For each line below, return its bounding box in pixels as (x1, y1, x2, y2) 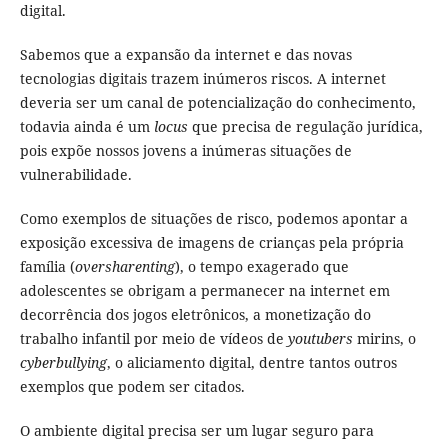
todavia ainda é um (19, 117, 154, 137)
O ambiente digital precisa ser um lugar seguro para (19, 421, 374, 441)
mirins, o (352, 329, 416, 349)
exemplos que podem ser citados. (19, 377, 245, 397)
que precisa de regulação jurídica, (187, 117, 423, 137)
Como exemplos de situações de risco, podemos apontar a (19, 209, 408, 229)
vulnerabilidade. (19, 165, 132, 185)
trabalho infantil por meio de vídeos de (19, 329, 288, 349)
